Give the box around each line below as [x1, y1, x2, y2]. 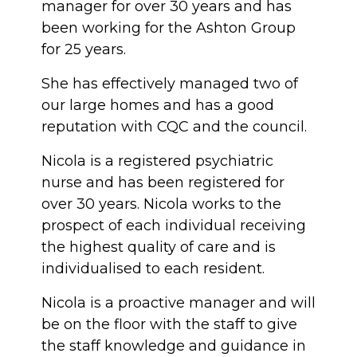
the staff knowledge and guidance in [41, 337, 306, 355]
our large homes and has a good [41, 96, 274, 115]
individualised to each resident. [41, 260, 265, 278]
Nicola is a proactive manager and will [41, 294, 316, 312]
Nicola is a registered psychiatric [41, 152, 273, 171]
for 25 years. [41, 41, 126, 59]
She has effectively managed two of [41, 75, 298, 93]
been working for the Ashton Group [41, 19, 296, 37]
